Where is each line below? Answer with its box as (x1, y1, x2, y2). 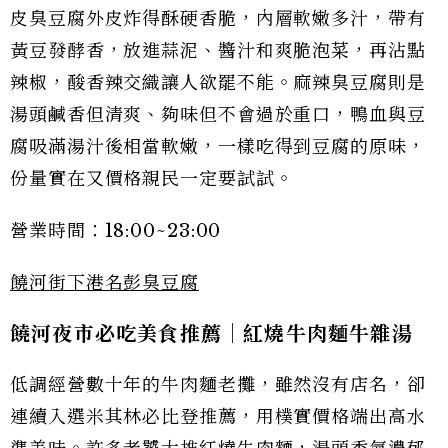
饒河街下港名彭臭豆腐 (10, 272, 199, 295)
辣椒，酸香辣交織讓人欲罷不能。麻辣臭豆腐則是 (10, 72, 426, 95)
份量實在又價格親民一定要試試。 (10, 168, 294, 191)
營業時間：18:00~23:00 (10, 220, 222, 243)
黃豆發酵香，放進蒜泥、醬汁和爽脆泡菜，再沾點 (10, 40, 426, 63)
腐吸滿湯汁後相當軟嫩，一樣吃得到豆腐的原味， (10, 136, 426, 159)
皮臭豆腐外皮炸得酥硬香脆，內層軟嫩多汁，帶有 (10, 8, 426, 31)
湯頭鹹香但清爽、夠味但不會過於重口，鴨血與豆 (10, 104, 426, 127)
